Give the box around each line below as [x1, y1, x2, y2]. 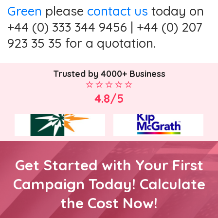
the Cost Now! [60, 194, 158, 213]
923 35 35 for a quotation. [7, 35, 155, 51]
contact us [87, 2, 148, 19]
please [42, 2, 87, 19]
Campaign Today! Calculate [13, 175, 205, 194]
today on [148, 2, 204, 19]
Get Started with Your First [15, 156, 203, 175]
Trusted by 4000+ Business [53, 68, 165, 80]
